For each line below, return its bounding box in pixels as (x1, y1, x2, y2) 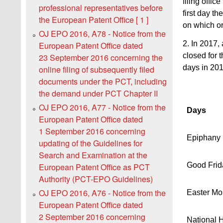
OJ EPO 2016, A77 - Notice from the (39, 102, 166, 113)
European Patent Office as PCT (39, 161, 150, 173)
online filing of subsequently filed (39, 64, 154, 76)
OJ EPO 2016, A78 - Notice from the (39, 28, 166, 40)
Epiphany (187, 133, 221, 142)
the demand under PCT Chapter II (39, 88, 158, 100)
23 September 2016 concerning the (39, 52, 163, 64)
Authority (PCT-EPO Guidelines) (39, 173, 153, 185)
